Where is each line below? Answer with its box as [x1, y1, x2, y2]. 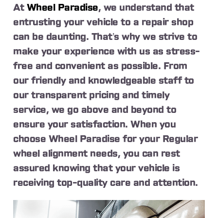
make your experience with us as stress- [13, 47, 200, 57]
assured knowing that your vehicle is [13, 163, 180, 174]
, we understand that [98, 3, 194, 13]
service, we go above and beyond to [13, 105, 177, 115]
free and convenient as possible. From [13, 61, 187, 72]
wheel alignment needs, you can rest [13, 149, 180, 159]
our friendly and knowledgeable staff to [13, 76, 194, 86]
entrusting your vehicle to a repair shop [13, 18, 194, 28]
